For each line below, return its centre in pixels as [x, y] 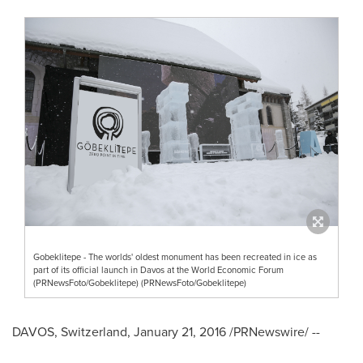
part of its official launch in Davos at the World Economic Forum [158, 270]
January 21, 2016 [180, 332]
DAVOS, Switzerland [70, 332]
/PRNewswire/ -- [273, 332]
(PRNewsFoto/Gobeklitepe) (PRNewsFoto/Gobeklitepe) [140, 283]
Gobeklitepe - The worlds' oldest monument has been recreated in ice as [175, 257]
